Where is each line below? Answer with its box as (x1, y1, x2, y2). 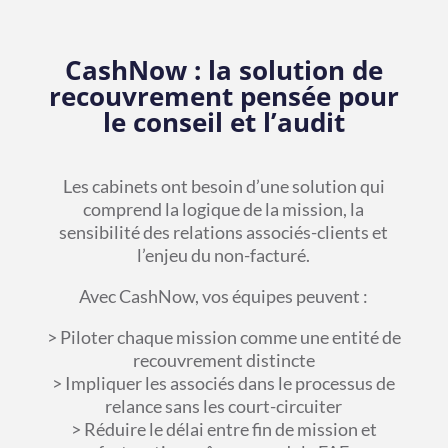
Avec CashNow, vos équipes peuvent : (79, 285, 369, 308)
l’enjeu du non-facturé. (137, 244, 311, 267)
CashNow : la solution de (64, 52, 383, 89)
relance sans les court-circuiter (105, 395, 343, 418)
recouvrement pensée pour (48, 78, 399, 115)
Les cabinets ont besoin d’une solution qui (62, 175, 385, 198)
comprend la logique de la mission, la (83, 198, 365, 221)
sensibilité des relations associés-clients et (59, 221, 389, 244)
